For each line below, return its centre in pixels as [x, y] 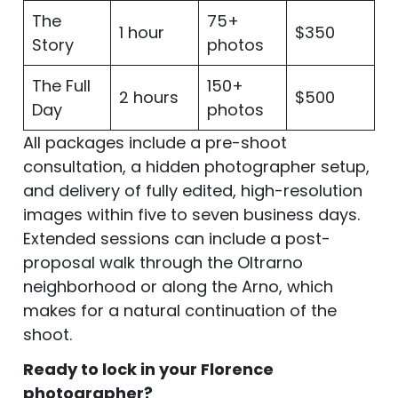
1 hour [142, 32]
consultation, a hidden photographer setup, [196, 166]
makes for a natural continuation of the [180, 310]
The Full [61, 85]
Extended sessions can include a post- [177, 238]
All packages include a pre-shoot [155, 142]
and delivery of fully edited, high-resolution [193, 190]
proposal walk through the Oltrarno [163, 262]
